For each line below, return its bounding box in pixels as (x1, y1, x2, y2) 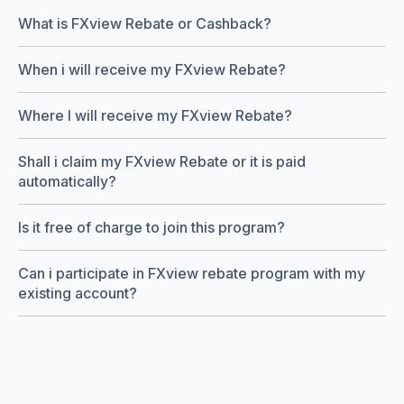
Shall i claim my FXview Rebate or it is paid (18, 152, 306, 171)
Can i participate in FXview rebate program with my (18, 264, 365, 283)
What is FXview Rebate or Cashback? (18, 14, 271, 33)
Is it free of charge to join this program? (18, 218, 285, 237)
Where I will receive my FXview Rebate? (18, 106, 292, 125)
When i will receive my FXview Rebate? (18, 60, 286, 79)
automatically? (18, 172, 116, 191)
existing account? (18, 284, 137, 303)
